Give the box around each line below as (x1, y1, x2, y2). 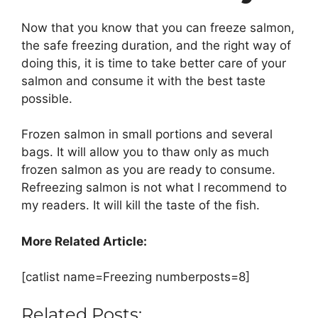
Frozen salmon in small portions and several (21, 127, 273, 142)
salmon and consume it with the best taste (21, 73, 265, 88)
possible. (21, 91, 72, 106)
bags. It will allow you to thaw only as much (21, 145, 269, 160)
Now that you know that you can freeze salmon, (21, 20, 295, 35)
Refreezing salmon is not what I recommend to (21, 180, 287, 195)
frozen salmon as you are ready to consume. (21, 163, 275, 177)
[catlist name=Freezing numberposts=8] (21, 270, 250, 285)
